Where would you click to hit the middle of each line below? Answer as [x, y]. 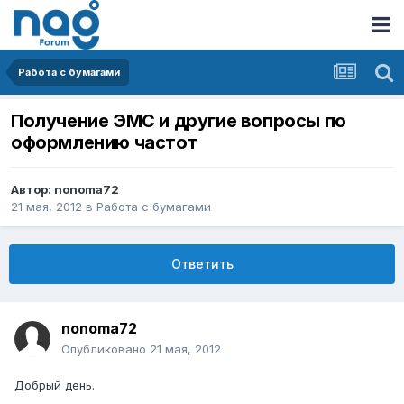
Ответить [202, 264]
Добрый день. [55, 386]
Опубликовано [106, 349]
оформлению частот [105, 143]
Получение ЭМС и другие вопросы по [179, 121]
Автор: [32, 190]
